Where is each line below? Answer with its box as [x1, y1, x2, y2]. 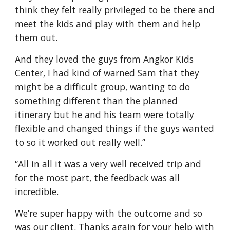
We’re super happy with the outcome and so [15, 207, 203, 219]
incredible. [15, 185, 59, 198]
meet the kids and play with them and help [15, 17, 201, 30]
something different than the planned [15, 94, 178, 107]
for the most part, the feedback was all [15, 171, 180, 184]
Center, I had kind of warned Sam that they [15, 67, 200, 79]
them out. [15, 31, 61, 44]
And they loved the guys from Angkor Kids [15, 53, 194, 65]
